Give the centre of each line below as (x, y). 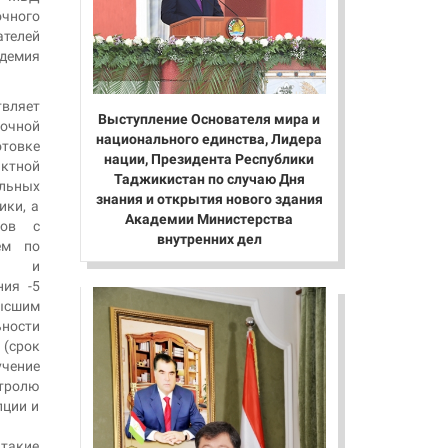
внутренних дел (209, 239)
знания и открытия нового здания (209, 199)
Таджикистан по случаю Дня (209, 179)
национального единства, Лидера (209, 139)
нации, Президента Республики (209, 159)
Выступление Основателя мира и (209, 119)
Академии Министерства (209, 219)
